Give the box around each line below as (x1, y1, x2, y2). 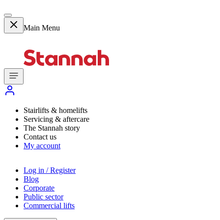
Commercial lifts (24, 201, 75, 210)
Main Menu (24, 23, 60, 32)
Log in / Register (24, 165, 76, 174)
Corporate (24, 183, 55, 192)
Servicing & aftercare (24, 114, 89, 123)
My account (24, 141, 60, 150)
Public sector (24, 192, 63, 201)
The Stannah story (24, 123, 80, 132)
